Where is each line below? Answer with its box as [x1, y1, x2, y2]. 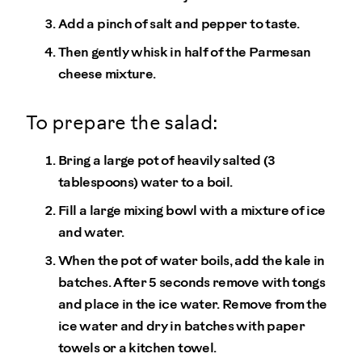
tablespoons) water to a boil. [58, 175, 233, 190]
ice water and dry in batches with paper [58, 319, 305, 334]
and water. [58, 225, 124, 240]
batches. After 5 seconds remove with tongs [58, 276, 326, 290]
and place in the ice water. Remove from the [58, 297, 327, 312]
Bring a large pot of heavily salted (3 [58, 154, 276, 168]
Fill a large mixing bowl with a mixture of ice [58, 204, 326, 218]
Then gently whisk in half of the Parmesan [58, 45, 311, 60]
